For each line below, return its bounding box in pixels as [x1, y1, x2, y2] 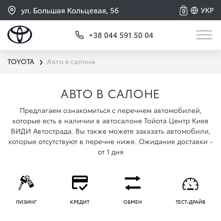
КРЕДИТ [70, 198, 90, 206]
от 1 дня [98, 147, 123, 156]
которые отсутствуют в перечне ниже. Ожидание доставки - [8, 136, 213, 146]
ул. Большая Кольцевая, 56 [21, 4, 119, 15]
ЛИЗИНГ [15, 198, 37, 206]
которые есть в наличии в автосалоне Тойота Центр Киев [12, 115, 209, 125]
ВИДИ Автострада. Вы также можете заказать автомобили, [10, 126, 211, 136]
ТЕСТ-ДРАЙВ [176, 198, 206, 206]
